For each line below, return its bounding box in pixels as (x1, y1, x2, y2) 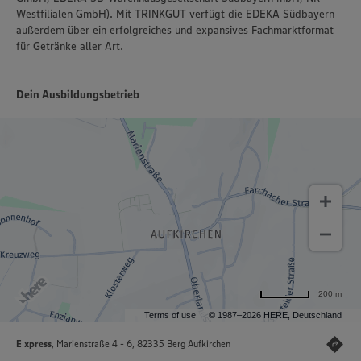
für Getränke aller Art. (16, 39, 123, 54)
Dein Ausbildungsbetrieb (16, 87, 139, 102)
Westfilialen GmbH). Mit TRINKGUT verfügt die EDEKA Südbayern (16, 6, 334, 22)
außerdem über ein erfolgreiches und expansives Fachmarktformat (16, 23, 334, 38)
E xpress (16, 338, 52, 351)
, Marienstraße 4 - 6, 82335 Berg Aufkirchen (52, 338, 230, 351)
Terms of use (144, 310, 196, 321)
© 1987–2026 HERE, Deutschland (209, 310, 342, 321)
